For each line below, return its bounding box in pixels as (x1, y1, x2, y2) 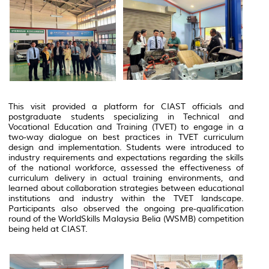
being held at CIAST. (8, 223, 88, 234)
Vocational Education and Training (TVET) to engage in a (8, 121, 244, 132)
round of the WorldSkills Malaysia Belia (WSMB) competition (8, 213, 244, 224)
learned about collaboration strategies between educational (8, 183, 244, 193)
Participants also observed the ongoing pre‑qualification (8, 203, 244, 214)
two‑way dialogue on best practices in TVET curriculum (8, 131, 244, 142)
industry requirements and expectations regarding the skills (8, 152, 244, 163)
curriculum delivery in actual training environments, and (8, 172, 244, 183)
